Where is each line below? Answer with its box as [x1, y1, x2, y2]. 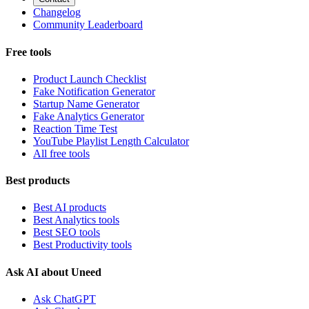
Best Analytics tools [33, 214, 119, 226]
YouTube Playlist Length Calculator [33, 134, 189, 147]
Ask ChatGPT [33, 293, 96, 305]
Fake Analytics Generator [33, 110, 144, 122]
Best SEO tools [33, 226, 100, 239]
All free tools [33, 147, 90, 159]
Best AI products [33, 201, 106, 214]
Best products [6, 175, 70, 187]
